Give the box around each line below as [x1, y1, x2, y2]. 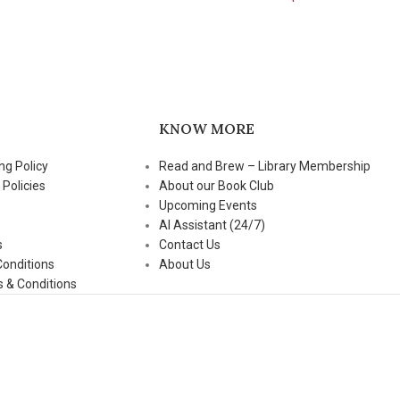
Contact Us [158, 237, 221, 252]
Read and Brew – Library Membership [158, 159, 371, 173]
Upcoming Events [158, 198, 257, 212]
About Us [158, 257, 211, 271]
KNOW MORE [158, 120, 254, 137]
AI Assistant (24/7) [158, 218, 265, 232]
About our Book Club [158, 179, 274, 193]
